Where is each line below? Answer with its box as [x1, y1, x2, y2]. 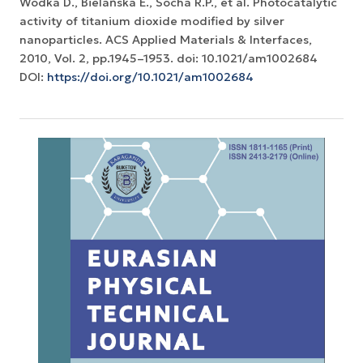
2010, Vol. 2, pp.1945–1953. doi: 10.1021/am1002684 [19, 51, 318, 66]
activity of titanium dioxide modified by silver [19, 14, 284, 29]
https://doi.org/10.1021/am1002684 [47, 70, 254, 85]
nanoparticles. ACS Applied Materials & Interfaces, [19, 32, 312, 48]
